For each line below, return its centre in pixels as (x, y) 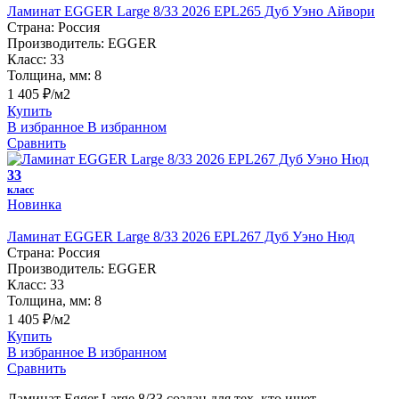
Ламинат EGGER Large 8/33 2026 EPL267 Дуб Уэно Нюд (181, 236)
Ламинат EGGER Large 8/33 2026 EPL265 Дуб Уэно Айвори (191, 11)
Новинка (34, 204)
